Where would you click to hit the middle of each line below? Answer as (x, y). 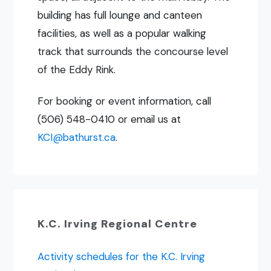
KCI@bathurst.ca (77, 138)
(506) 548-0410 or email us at (109, 119)
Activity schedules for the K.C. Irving (122, 257)
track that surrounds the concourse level (133, 52)
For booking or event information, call (125, 101)
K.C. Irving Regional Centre (118, 224)
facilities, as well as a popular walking (122, 34)
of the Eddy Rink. (77, 70)
